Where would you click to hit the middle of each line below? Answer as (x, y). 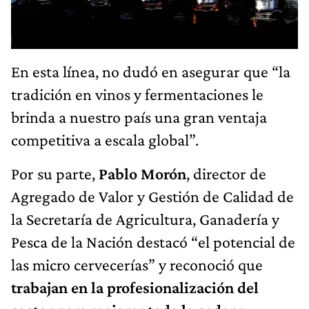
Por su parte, (55, 173)
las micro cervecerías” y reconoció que (137, 264)
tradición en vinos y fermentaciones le (137, 94)
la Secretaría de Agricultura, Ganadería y (145, 219)
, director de (226, 173)
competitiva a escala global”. (105, 139)
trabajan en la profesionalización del (135, 287)
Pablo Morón (142, 173)
